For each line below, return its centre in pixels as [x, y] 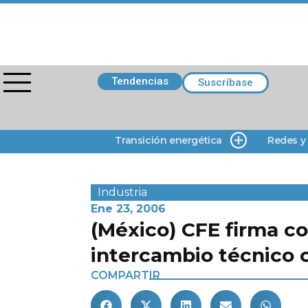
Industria [122, 192]
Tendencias [140, 81]
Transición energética [168, 140]
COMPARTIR [125, 275]
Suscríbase [225, 82]
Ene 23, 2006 [128, 209]
